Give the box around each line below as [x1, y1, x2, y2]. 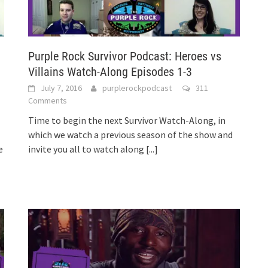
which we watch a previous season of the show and [28, 128, 233, 141]
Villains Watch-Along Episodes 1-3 [28, 64, 193, 79]
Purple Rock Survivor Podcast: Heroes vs [28, 48, 222, 63]
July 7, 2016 [41, 82, 83, 93]
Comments [28, 95, 68, 106]
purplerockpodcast [102, 82, 172, 93]
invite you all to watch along [28, 142, 147, 155]
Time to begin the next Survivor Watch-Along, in [28, 114, 226, 126]
